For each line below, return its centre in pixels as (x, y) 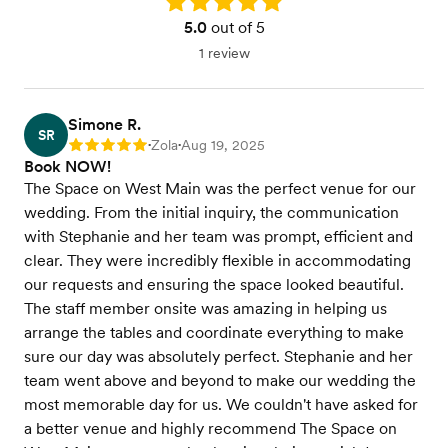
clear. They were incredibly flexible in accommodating (217, 260)
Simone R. (104, 124)
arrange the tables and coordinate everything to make (214, 332)
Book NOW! (67, 166)
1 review (224, 53)
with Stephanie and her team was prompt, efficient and (218, 236)
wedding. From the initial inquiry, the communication (211, 212)
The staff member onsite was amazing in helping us (205, 308)
